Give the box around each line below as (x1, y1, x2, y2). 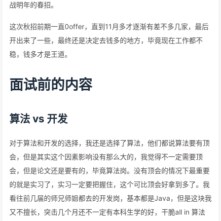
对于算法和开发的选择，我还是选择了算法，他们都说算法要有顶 (9, 139, 210, 147)
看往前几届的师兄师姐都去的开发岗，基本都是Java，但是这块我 (9, 194, 212, 202)
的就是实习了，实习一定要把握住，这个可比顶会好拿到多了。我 (9, 180, 210, 188)
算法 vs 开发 (9, 112, 68, 125)
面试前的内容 (9, 76, 92, 93)
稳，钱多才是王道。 (9, 50, 72, 58)
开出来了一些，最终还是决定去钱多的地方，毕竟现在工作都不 (9, 36, 203, 44)
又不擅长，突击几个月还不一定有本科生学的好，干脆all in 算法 (9, 208, 205, 216)
